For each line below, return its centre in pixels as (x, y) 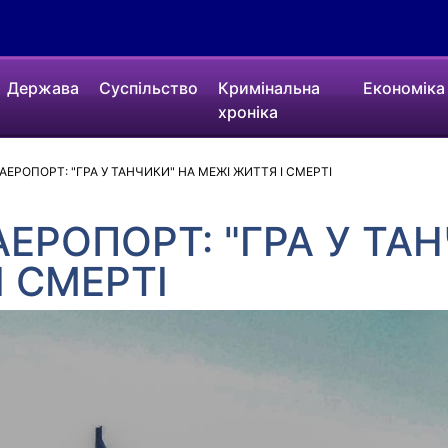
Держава (43, 88)
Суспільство (149, 88)
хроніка (248, 112)
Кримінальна (269, 88)
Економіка (403, 88)
